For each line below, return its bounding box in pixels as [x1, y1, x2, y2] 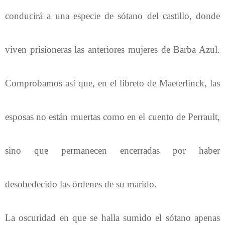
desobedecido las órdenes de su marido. [5, 178, 157, 189]
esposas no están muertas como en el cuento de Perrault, [5, 111, 220, 122]
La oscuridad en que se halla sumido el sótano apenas [5, 212, 220, 223]
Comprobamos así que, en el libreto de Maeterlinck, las [5, 77, 220, 88]
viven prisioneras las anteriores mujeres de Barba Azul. [5, 44, 220, 55]
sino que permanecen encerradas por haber [5, 145, 220, 156]
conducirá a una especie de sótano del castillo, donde [5, 10, 220, 21]
